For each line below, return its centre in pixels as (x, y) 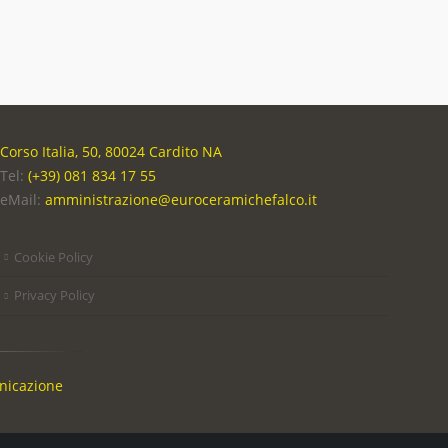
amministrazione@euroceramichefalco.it (181, 199)
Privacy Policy (54, 295)
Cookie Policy (53, 256)
